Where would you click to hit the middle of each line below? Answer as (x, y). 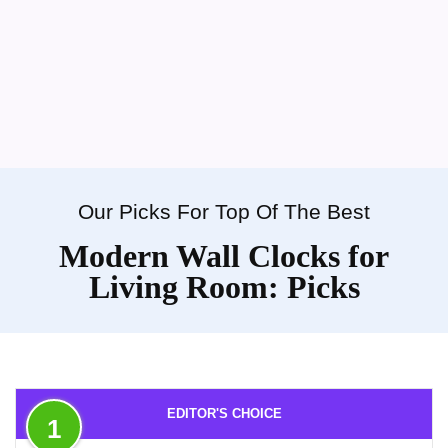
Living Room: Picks (224, 286)
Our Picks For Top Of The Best (224, 211)
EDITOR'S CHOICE (224, 413)
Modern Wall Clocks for (224, 255)
